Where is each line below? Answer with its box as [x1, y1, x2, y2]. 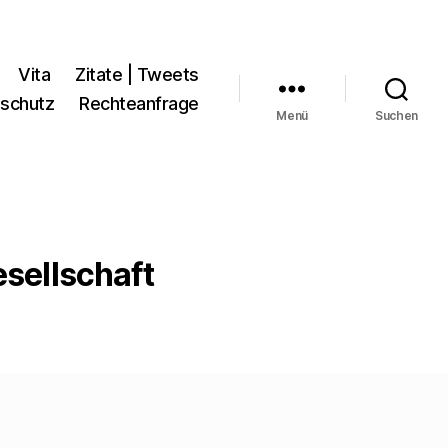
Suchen [374, 107, 419, 123]
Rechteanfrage [79, 92, 199, 114]
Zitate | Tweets [75, 63, 199, 85]
